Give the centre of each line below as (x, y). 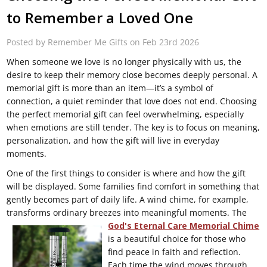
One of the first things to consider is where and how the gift (126, 173)
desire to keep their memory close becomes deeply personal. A (132, 75)
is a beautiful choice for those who (177, 239)
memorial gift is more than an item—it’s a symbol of (110, 88)
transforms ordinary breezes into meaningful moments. (119, 213)
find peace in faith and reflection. (175, 252)
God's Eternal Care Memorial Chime (184, 226)
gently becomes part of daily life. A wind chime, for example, (128, 200)
